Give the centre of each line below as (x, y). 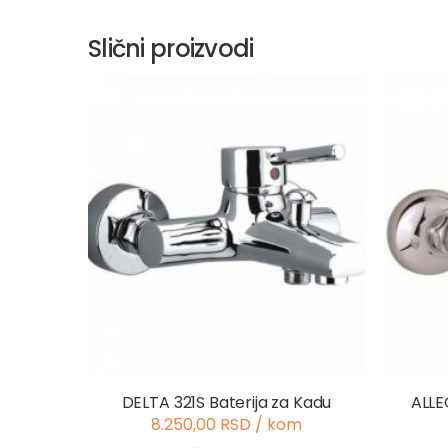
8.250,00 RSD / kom (226, 425)
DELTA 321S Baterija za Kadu (226, 403)
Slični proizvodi (171, 48)
